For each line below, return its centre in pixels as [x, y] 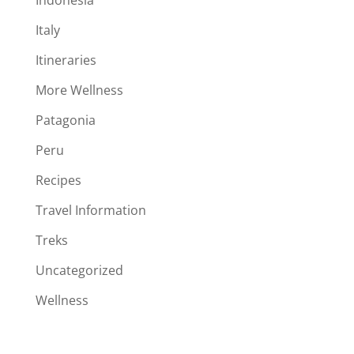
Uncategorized [79, 270]
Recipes [58, 180]
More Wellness [79, 90]
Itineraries [66, 60]
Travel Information [90, 210]
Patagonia [65, 120]
